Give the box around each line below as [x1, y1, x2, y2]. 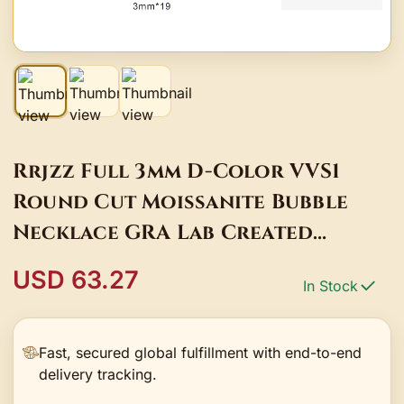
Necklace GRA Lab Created [13, 218, 314, 246]
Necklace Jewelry [13, 280, 211, 308]
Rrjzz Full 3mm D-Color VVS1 [13, 157, 341, 185]
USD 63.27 [13, 264, 139, 295]
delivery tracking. [39, 364, 158, 383]
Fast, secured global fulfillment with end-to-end [39, 343, 363, 362]
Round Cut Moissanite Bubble [13, 188, 349, 216]
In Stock [303, 276, 358, 295]
